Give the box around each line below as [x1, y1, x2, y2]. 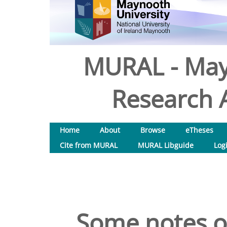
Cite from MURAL [60, 140, 118, 150]
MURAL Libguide [138, 140, 194, 150]
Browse [140, 125, 165, 135]
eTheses [185, 125, 213, 135]
